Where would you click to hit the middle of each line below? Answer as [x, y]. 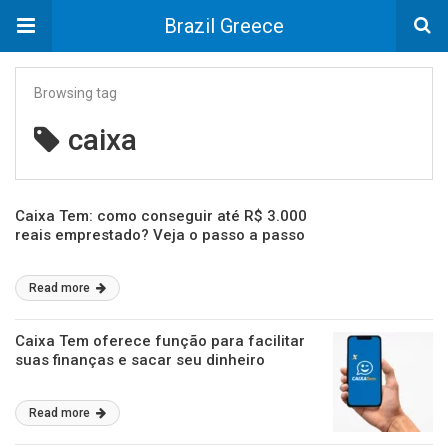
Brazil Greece [224, 26]
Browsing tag [75, 93]
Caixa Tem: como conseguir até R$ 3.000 [161, 216]
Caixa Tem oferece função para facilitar [160, 341]
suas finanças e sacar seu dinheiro [140, 360]
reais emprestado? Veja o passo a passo [160, 235]
